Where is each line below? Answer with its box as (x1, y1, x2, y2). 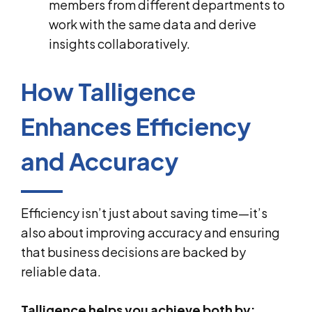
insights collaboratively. (49, 35, 190, 52)
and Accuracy (21, 146, 178, 176)
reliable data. (21, 263, 101, 279)
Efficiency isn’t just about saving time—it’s (21, 204, 267, 221)
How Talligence (21, 76, 196, 107)
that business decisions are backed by (21, 243, 246, 260)
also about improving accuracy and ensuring (21, 224, 280, 240)
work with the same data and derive (49, 15, 256, 32)
